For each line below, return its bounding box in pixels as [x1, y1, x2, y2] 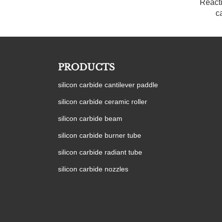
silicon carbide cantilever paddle [58, 81, 158, 89]
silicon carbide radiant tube [58, 148, 142, 157]
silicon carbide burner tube [58, 131, 141, 140]
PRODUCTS [58, 62, 115, 73]
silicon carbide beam [58, 114, 122, 123]
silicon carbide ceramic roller [58, 98, 147, 106]
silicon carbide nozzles [58, 165, 128, 173]
